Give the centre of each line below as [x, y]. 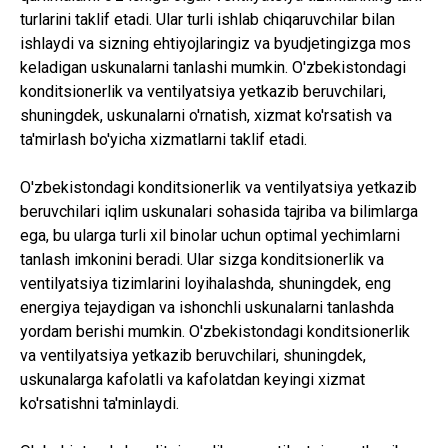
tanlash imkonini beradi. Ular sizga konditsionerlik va [202, 259]
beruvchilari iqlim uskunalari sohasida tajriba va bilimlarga [219, 211]
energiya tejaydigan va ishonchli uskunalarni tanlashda [207, 307]
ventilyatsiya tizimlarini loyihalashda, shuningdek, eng [205, 283]
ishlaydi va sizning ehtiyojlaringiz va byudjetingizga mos [215, 43]
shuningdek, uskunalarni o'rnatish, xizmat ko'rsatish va [206, 115]
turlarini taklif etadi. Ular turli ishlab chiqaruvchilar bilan [207, 19]
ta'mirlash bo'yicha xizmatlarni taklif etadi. [163, 139]
